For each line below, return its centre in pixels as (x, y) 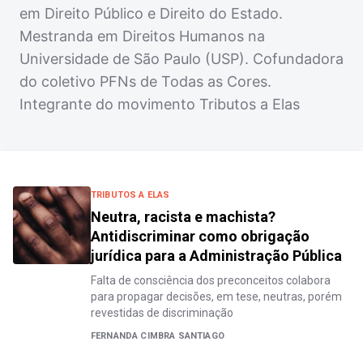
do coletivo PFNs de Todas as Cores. (145, 81)
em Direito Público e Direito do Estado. (151, 13)
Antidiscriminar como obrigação (200, 236)
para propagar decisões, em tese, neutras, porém (216, 297)
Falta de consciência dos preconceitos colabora (211, 280)
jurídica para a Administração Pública (216, 256)
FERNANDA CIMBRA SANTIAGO (158, 336)
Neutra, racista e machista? (183, 217)
